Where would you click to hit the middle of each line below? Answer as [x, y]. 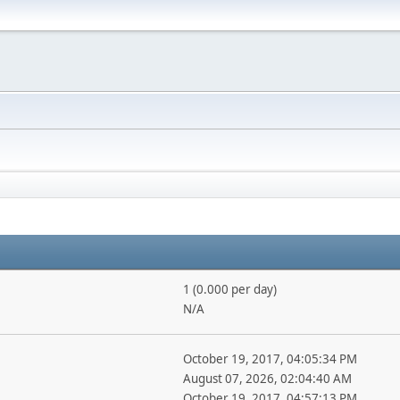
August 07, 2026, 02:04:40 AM [267, 379]
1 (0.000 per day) [229, 289]
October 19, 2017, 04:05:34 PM [270, 359]
